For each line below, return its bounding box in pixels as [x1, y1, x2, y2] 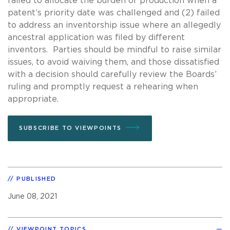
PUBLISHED [16, 176, 56, 182]
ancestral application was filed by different [8, 33, 185, 42]
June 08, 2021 [8, 192, 57, 200]
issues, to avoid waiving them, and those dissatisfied [8, 57, 219, 66]
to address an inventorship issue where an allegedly [8, 21, 221, 29]
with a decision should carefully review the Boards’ [8, 70, 217, 79]
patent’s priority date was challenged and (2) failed [8, 8, 220, 17]
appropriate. [8, 94, 59, 103]
